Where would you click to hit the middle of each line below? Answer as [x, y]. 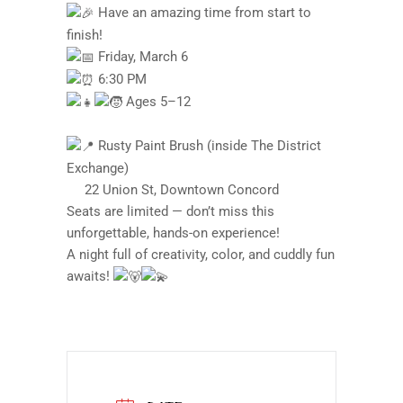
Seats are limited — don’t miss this [170, 211]
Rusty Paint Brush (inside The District [208, 145]
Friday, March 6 [141, 56]
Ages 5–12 [157, 101]
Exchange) [98, 168]
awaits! [90, 276]
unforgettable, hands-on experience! [173, 233]
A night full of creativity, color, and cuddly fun [201, 254]
